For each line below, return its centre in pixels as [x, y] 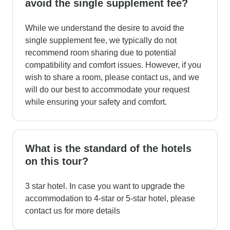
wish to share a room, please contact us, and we [112, 77]
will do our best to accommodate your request [107, 89]
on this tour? [57, 161]
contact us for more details [73, 210]
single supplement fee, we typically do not [101, 40]
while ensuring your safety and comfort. [96, 102]
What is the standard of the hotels [108, 148]
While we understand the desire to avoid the [105, 28]
